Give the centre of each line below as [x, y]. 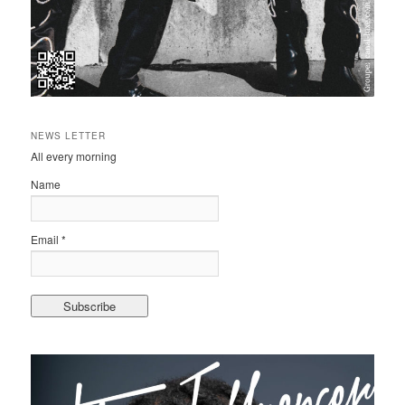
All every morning [74, 155]
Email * [49, 239]
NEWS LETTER [69, 135]
